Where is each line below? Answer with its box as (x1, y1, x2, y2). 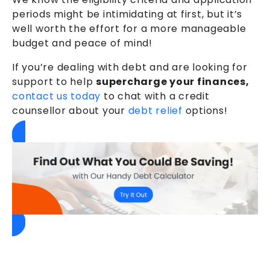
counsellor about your (12, 103, 128, 118)
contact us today (12, 89, 101, 103)
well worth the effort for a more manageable (12, 21, 246, 36)
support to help (12, 74, 96, 89)
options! (185, 103, 228, 118)
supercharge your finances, (96, 74, 250, 89)
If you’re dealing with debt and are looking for (12, 60, 248, 74)
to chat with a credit (101, 89, 210, 103)
